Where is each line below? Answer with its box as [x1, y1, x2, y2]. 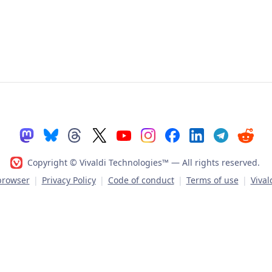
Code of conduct [107, 174, 174, 186]
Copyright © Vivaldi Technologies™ [27, 156, 171, 168]
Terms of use [186, 174, 239, 186]
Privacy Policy [41, 174, 96, 186]
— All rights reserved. [171, 156, 260, 168]
